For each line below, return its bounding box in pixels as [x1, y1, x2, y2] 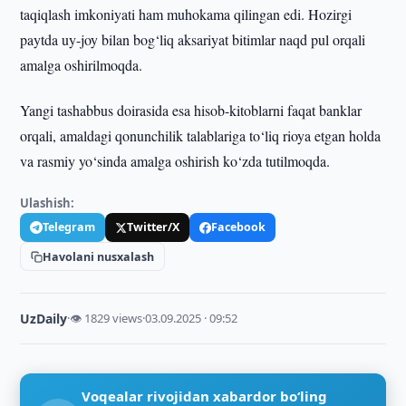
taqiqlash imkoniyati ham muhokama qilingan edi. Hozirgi [20, 5, 353, 24]
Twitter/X [127, 219, 180, 235]
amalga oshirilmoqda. [20, 55, 143, 74]
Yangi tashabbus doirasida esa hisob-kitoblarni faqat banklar [20, 101, 362, 120]
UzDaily [20, 310, 68, 327]
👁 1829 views [70, 310, 143, 326]
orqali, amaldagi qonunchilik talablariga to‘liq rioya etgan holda [20, 126, 382, 145]
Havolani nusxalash [43, 248, 155, 265]
